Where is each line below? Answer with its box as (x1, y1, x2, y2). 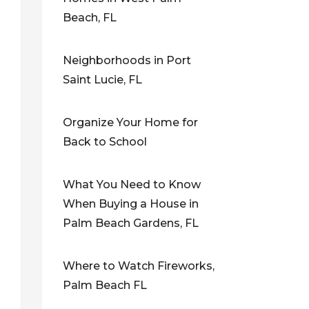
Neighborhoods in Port (63, 53, 191, 67)
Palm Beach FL (63, 278, 147, 292)
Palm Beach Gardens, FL (63, 216, 199, 230)
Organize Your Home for (63, 115, 198, 129)
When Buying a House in (63, 197, 199, 210)
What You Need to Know (63, 177, 201, 191)
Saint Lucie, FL (63, 72, 142, 86)
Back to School (63, 134, 147, 148)
